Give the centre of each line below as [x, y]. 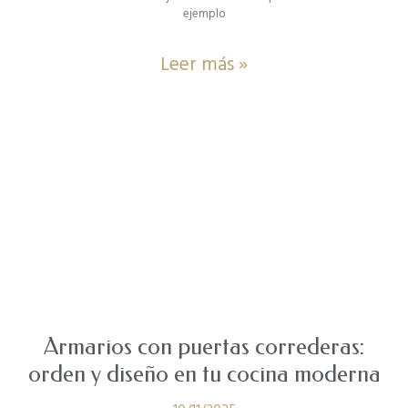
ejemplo [204, 13]
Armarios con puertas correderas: [204, 346]
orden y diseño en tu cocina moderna [204, 373]
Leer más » [204, 64]
